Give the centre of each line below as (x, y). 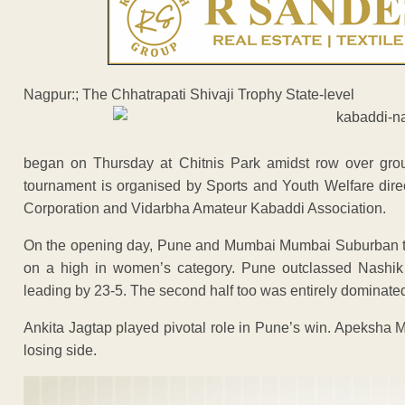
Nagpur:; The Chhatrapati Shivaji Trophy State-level (189, 94)
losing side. (60, 350)
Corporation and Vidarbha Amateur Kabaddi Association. (205, 208)
